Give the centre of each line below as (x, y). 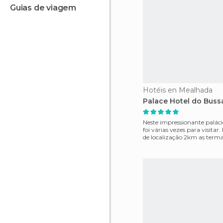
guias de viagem (46, 8)
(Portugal (157, 145)
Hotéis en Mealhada (178, 90)
